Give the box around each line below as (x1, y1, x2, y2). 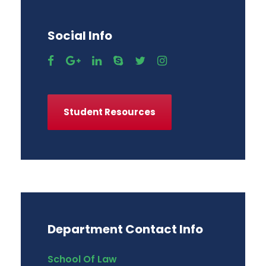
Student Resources (64, 105, 156, 118)
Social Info (47, 27, 112, 44)
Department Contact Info (47, 220, 203, 237)
